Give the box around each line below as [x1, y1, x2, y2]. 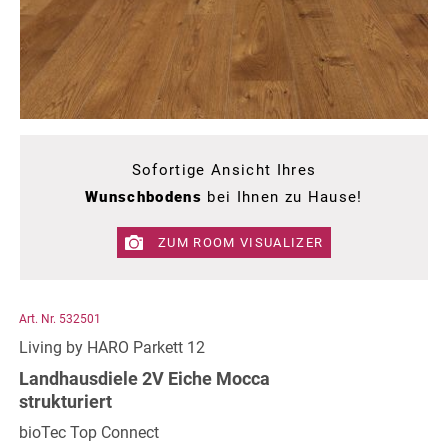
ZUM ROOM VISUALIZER [158, 234, 324, 250]
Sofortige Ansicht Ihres [131, 161, 317, 179]
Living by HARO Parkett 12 [19, 338, 205, 357]
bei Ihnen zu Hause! [202, 188, 363, 206]
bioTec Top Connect [19, 423, 159, 442]
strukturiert [19, 391, 112, 412]
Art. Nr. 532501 [19, 312, 101, 326]
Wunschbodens [85, 188, 203, 206]
